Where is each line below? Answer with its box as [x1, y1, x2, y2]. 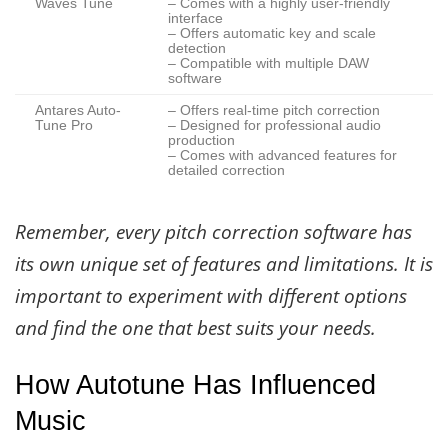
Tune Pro [35, 118, 93, 134]
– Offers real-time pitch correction [168, 103, 380, 119]
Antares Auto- [35, 103, 121, 119]
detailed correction [168, 163, 285, 179]
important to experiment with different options [15, 283, 407, 310]
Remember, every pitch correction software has [15, 219, 412, 246]
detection [168, 41, 226, 57]
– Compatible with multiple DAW [168, 56, 369, 72]
